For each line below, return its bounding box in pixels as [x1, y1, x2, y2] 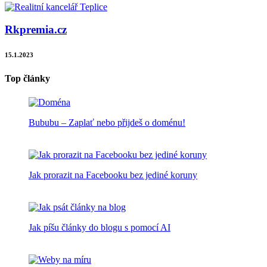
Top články [5, 73, 50, 84]
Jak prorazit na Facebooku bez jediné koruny [29, 169, 197, 180]
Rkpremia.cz [5, 23, 67, 36]
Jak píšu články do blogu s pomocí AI [29, 222, 170, 232]
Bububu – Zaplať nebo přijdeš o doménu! [29, 117, 185, 128]
